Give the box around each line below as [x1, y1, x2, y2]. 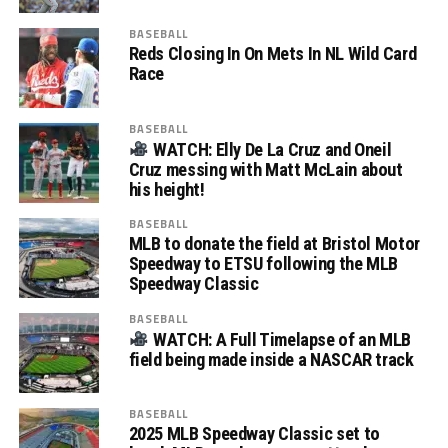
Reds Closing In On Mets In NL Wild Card [128, 43, 417, 65]
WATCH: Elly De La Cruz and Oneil [149, 138, 392, 160]
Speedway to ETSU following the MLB [128, 253, 399, 275]
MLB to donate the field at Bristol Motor [128, 233, 420, 255]
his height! [128, 178, 205, 200]
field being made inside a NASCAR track [128, 348, 414, 370]
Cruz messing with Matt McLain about [128, 158, 403, 180]
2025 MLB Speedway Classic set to [128, 423, 380, 445]
